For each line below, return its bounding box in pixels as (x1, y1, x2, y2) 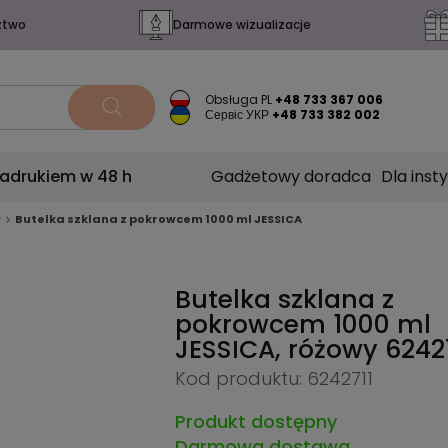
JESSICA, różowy (174, 332, 385, 367)
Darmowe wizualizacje (172, 16, 311, 34)
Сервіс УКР (205, 106, 270, 123)
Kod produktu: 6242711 (174, 366, 373, 391)
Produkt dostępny (174, 409, 337, 434)
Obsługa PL (205, 91, 273, 108)
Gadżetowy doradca (211, 165, 371, 188)
